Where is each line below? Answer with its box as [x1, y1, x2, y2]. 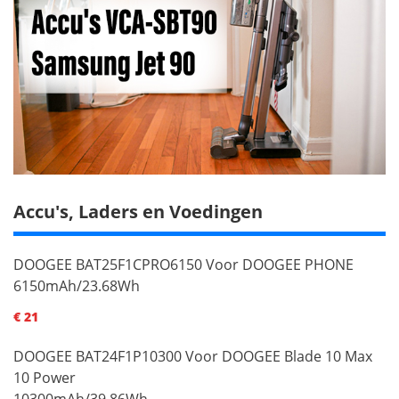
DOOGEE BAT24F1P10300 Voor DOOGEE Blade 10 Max [13, 346, 372, 366]
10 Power [13, 367, 76, 387]
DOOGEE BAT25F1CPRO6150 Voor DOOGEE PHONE [13, 254, 354, 274]
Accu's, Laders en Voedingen [13, 199, 263, 224]
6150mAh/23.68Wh [13, 275, 140, 296]
